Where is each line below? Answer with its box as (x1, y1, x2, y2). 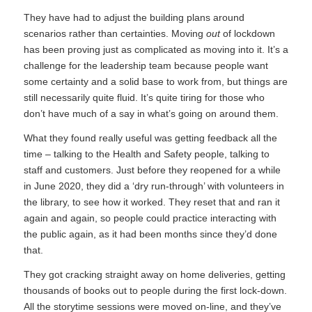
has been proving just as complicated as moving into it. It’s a (23, 44, 288, 56)
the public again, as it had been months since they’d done (23, 228, 277, 240)
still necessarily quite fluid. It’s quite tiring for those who (23, 92, 265, 104)
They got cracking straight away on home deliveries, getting (23, 269, 286, 281)
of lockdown (219, 28, 275, 40)
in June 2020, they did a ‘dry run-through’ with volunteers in (23, 180, 284, 192)
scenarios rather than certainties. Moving (23, 28, 206, 40)
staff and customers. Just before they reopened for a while (23, 164, 281, 176)
